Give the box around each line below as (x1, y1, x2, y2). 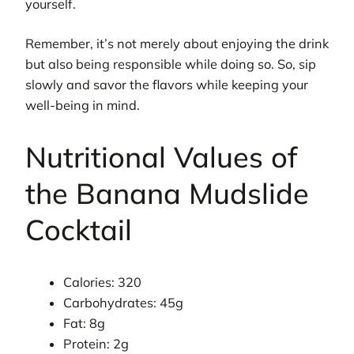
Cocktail (25, 212, 132, 248)
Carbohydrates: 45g (63, 294, 184, 311)
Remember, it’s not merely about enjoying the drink (25, 36, 329, 52)
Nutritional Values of (25, 139, 297, 175)
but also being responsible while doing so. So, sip (25, 56, 316, 73)
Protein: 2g (63, 335, 130, 352)
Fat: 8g (63, 314, 106, 331)
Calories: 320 (63, 273, 142, 290)
